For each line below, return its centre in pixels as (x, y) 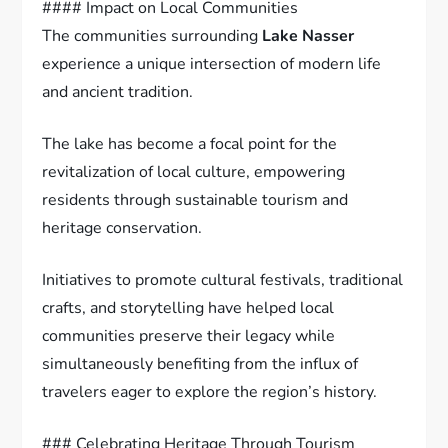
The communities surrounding (152, 35)
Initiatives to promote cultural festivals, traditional (223, 279)
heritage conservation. (122, 227)
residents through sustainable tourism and (195, 199)
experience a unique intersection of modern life (212, 63)
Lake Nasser (308, 35)
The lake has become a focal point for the (190, 143)
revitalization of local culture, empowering (194, 171)
